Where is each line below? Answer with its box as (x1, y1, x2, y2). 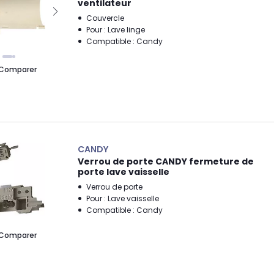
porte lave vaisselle (78, 166, 169, 178)
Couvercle (86, 13, 124, 23)
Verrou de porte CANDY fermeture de (78, 155, 254, 168)
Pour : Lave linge (86, 24, 145, 35)
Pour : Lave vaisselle (86, 193, 159, 204)
